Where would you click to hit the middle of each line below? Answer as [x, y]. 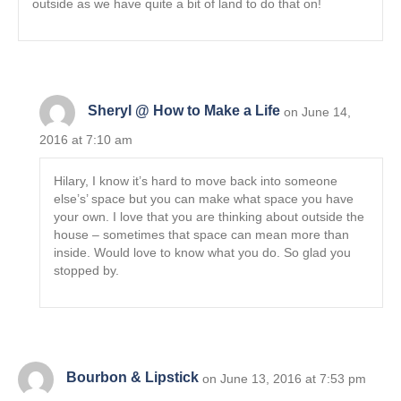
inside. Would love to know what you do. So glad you [203, 252]
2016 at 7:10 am [86, 139]
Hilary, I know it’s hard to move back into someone [196, 180]
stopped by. [87, 270]
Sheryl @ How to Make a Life [184, 111]
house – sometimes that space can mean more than [202, 234]
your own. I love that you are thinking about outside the [209, 216]
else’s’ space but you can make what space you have [204, 198]
